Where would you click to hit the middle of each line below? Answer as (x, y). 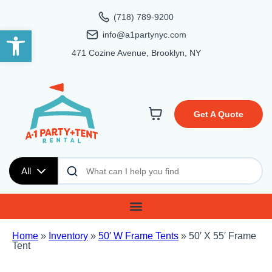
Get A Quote (218, 114)
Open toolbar (36, 36)
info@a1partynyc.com (144, 35)
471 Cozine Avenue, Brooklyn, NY (136, 53)
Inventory (68, 236)
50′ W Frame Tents (138, 236)
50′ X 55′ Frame (223, 236)
